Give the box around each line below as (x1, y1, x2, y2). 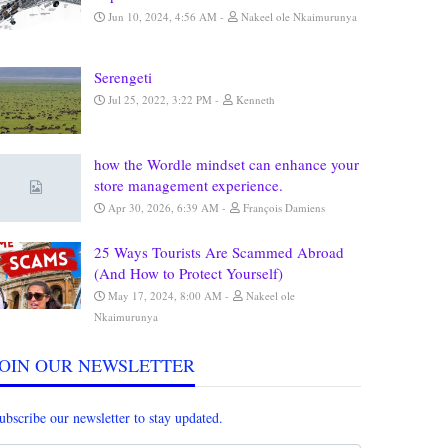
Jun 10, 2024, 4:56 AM (105, 8, 220, 24)
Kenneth (233, 91, 278, 107)
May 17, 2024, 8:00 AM (105, 287, 225, 303)
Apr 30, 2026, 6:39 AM (105, 200, 222, 215)
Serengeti (94, 66, 152, 87)
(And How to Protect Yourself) (94, 262, 283, 283)
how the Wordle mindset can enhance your (94, 154, 359, 174)
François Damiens (240, 200, 328, 215)
